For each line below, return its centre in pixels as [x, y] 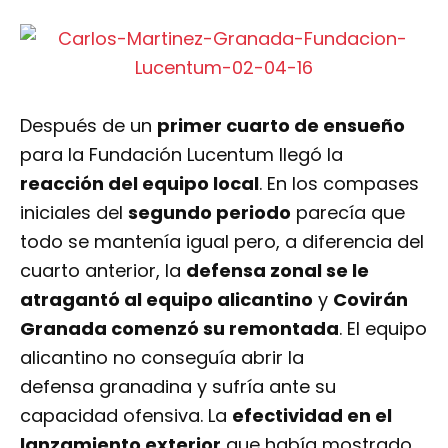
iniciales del [74, 212]
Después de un [88, 125]
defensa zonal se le [277, 270]
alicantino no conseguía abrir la [162, 357]
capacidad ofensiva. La [126, 415]
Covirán [370, 299]
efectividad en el [312, 415]
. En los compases [339, 183]
